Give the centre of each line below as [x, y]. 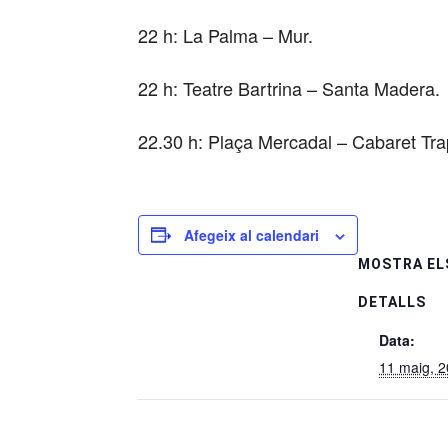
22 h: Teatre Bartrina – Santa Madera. [289, 87]
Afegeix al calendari [251, 234]
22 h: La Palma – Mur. [225, 34]
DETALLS [392, 301]
